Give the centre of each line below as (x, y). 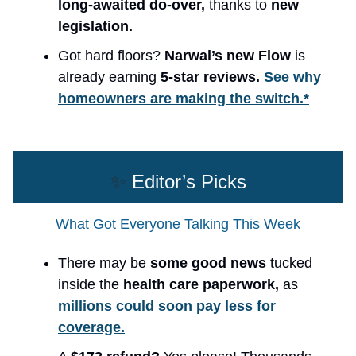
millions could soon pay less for (167, 306)
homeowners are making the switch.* (184, 98)
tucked (291, 263)
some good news (210, 263)
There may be (104, 263)
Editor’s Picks (186, 181)
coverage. (91, 327)
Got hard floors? (111, 55)
